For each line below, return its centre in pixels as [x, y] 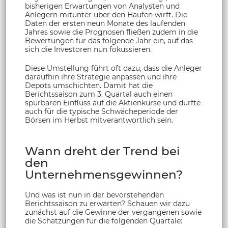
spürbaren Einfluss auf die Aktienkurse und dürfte [113, 103]
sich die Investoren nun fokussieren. [88, 50]
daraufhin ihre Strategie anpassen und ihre [101, 77]
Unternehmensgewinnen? [104, 175]
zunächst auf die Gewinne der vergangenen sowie [113, 212]
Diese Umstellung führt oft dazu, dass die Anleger [113, 68]
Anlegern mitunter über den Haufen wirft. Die [106, 15]
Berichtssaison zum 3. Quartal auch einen [99, 94]
